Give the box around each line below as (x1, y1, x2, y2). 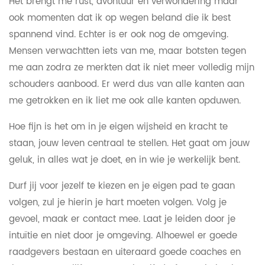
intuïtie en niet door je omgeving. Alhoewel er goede (8, 228, 237, 243)
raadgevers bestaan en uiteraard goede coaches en (8, 244, 241, 260)
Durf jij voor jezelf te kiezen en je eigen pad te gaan (8, 178, 235, 193)
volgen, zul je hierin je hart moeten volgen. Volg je (8, 195, 227, 210)
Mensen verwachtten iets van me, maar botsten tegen (8, 43, 246, 59)
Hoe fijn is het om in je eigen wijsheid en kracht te (8, 119, 228, 134)
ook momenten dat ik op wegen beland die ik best (8, 10, 231, 25)
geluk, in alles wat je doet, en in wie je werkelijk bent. (8, 152, 240, 167)
